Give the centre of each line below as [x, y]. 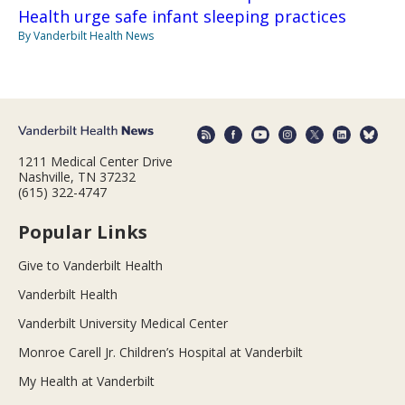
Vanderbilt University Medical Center [123, 324]
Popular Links [83, 232]
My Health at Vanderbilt [86, 381]
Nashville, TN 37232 [77, 177]
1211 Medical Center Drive [95, 162]
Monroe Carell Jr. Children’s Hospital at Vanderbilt [160, 353]
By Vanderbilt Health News [86, 35]
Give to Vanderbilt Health [90, 266]
